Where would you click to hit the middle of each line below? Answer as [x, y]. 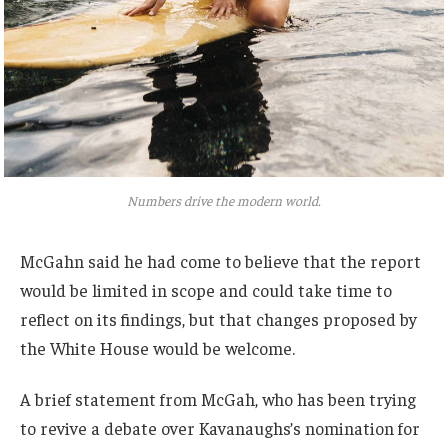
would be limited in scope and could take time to [206, 289]
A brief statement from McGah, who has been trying [218, 399]
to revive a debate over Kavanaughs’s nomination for [220, 428]
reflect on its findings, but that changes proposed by [218, 318]
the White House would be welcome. [157, 347]
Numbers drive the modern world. [224, 201]
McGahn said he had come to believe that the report [220, 260]
